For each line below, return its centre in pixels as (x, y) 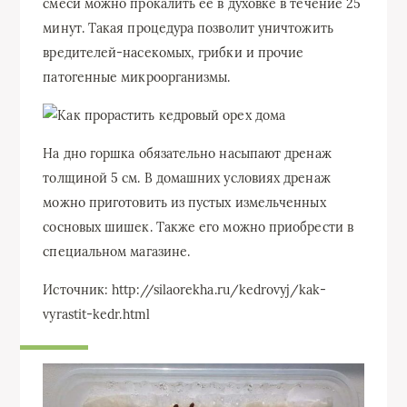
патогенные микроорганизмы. (137, 77)
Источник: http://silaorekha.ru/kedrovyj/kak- (184, 290)
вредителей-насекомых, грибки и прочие (174, 53)
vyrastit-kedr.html (96, 314)
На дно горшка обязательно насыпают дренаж (187, 154)
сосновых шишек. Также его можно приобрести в (198, 227)
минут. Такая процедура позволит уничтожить (188, 28)
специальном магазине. (117, 252)
